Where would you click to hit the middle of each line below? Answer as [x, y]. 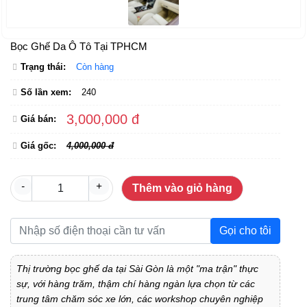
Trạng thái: [43, 67]
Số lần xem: [46, 93]
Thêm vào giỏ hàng [183, 188]
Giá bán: [38, 119]
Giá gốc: [38, 146]
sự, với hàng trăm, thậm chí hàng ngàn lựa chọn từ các [136, 284]
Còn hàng [95, 67]
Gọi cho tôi [245, 231]
